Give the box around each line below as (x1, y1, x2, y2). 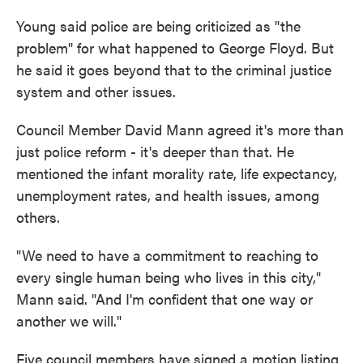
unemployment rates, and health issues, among (16, 185, 319, 205)
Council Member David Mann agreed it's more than (16, 119, 344, 139)
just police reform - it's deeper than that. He (16, 141, 294, 161)
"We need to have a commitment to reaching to (16, 245, 318, 265)
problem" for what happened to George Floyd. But (16, 37, 334, 58)
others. (16, 207, 60, 227)
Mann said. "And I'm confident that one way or (16, 288, 313, 309)
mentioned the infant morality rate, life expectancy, (16, 163, 337, 183)
